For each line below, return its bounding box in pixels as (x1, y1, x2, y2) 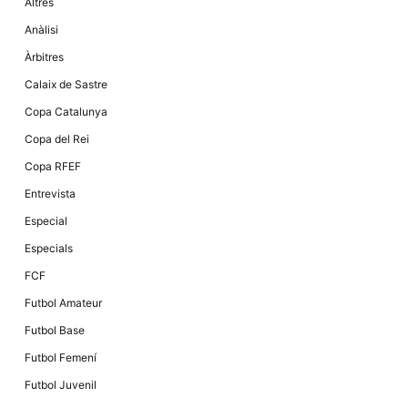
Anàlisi (25, 23, 58, 37)
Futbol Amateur (25, 296, 102, 311)
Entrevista (25, 187, 76, 201)
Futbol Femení (25, 351, 97, 365)
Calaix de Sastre (25, 77, 107, 92)
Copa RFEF (25, 159, 81, 174)
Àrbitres (25, 50, 64, 65)
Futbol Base (25, 323, 85, 338)
